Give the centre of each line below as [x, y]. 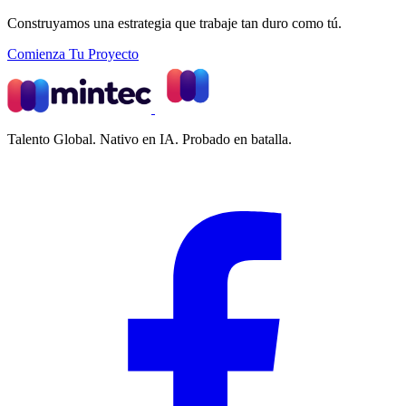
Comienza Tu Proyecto [73, 54]
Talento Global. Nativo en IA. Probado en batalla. [150, 140]
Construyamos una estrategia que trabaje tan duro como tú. [174, 24]
